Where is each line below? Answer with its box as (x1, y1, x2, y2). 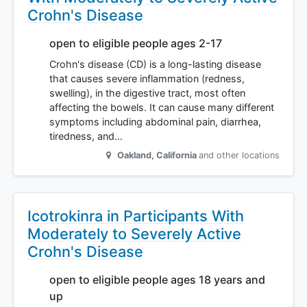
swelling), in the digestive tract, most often (49, 87, 245, 99)
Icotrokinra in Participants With (27, 207, 244, 225)
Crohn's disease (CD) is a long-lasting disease (49, 58, 261, 71)
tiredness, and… (49, 130, 123, 143)
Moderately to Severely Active (27, 225, 241, 243)
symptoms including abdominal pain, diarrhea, (49, 116, 261, 128)
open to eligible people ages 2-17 (49, 36, 222, 51)
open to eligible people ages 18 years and (49, 273, 265, 287)
